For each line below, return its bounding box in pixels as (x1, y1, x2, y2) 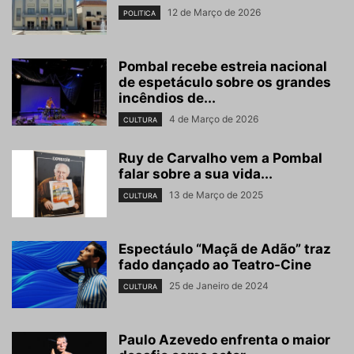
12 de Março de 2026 (168, 6, 261, 19)
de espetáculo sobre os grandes (119, 74, 331, 91)
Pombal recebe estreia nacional (119, 58, 327, 75)
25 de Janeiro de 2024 (169, 280, 269, 292)
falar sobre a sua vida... (119, 166, 273, 183)
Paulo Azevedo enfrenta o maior (119, 332, 330, 348)
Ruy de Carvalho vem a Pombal (119, 150, 322, 167)
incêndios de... (119, 90, 216, 107)
